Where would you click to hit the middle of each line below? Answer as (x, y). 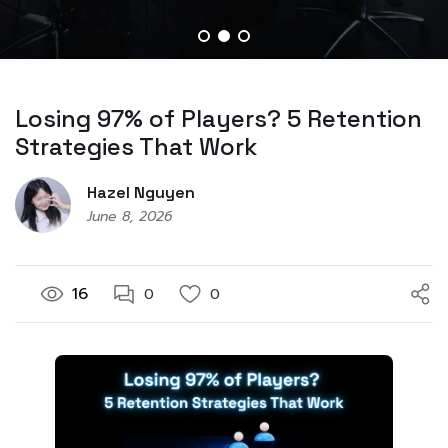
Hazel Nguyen (141, 192)
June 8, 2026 (130, 216)
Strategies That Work (136, 147)
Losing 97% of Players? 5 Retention (218, 119)
